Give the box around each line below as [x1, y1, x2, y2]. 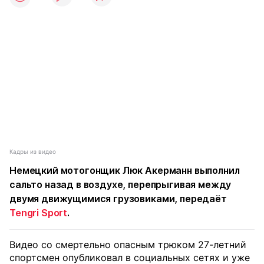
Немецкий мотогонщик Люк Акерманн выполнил [9, 164, 240, 176]
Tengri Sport [9, 207, 68, 219]
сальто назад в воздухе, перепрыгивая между [9, 179, 232, 190]
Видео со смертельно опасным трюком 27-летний [9, 239, 246, 250]
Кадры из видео [9, 148, 56, 155]
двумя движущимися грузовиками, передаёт [9, 193, 227, 204]
